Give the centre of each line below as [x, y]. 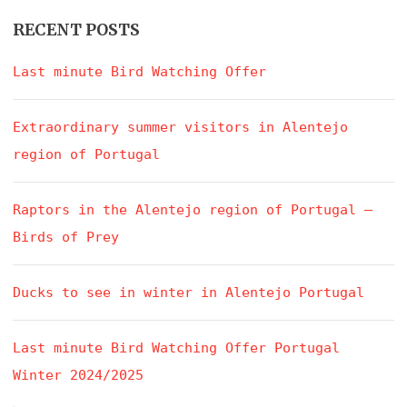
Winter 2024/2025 [78, 375]
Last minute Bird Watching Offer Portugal [176, 347]
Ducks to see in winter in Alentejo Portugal [189, 292]
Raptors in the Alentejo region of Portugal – [193, 209]
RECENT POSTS [76, 30]
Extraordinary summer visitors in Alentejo [180, 127]
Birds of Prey [66, 237]
